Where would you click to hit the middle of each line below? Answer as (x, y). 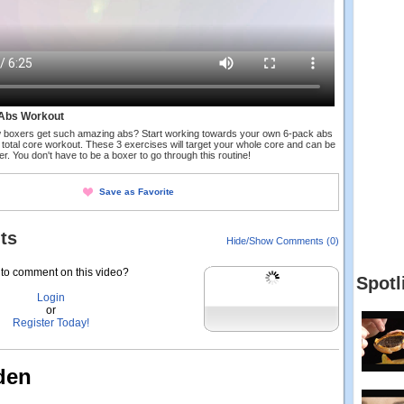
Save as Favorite (137, 192)
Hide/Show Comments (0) (283, 241)
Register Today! (50, 323)
